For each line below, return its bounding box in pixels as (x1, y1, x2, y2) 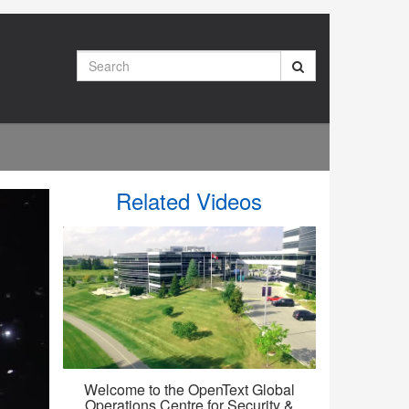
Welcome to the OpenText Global (83, 379, 295, 401)
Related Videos (116, 184, 263, 216)
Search (75, 49, 119, 68)
